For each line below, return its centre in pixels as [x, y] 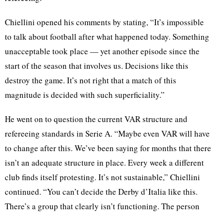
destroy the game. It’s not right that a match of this [91, 80]
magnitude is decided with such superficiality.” [85, 94]
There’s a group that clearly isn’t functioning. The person [102, 206]
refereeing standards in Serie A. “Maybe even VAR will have [107, 133]
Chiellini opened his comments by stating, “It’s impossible [104, 22]
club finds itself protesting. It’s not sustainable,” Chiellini [102, 177]
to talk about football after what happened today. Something [107, 36]
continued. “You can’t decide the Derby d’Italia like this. [101, 191]
